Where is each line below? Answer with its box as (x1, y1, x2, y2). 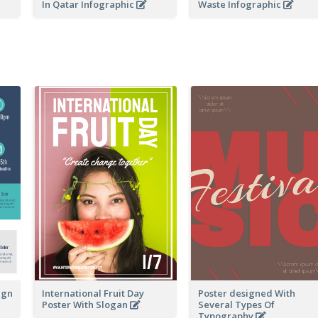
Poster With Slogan (42, 297, 130, 311)
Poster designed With (198, 286, 295, 300)
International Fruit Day (42, 286, 144, 300)
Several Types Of (198, 297, 275, 311)
